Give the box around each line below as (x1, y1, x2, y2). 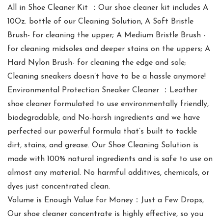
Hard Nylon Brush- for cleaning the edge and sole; (7, 59, 186, 67)
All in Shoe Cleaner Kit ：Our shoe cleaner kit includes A (7, 4, 208, 12)
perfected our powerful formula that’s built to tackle (7, 128, 197, 136)
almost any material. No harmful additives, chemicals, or (7, 169, 209, 177)
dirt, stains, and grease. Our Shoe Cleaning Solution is (7, 141, 198, 150)
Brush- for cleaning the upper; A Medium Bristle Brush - (7, 31, 206, 40)
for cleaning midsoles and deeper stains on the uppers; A (7, 45, 210, 54)
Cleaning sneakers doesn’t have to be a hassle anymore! (7, 73, 206, 81)
